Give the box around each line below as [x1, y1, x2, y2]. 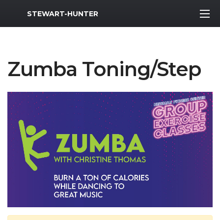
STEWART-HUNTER [27, 9, 98, 18]
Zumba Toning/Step [7, 57, 201, 81]
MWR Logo [7, 6, 51, 16]
